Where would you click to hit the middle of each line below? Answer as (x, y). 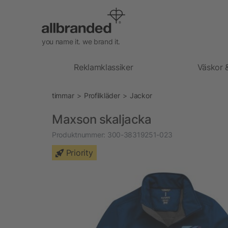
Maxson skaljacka (102, 119)
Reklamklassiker (104, 67)
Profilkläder (102, 95)
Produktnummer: (79, 134)
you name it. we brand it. (81, 41)
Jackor (141, 95)
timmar (63, 95)
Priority (79, 152)
